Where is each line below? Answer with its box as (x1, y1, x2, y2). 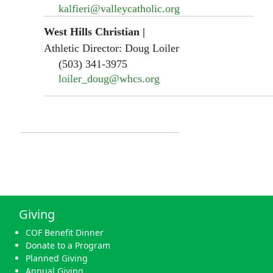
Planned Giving (26, 252, 88, 264)
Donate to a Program (26, 239, 110, 251)
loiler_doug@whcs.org (58, 72, 160, 85)
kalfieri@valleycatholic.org (58, 2, 180, 15)
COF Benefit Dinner (26, 226, 104, 238)
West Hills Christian (44, 25, 140, 38)
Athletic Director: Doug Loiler (44, 41, 179, 54)
